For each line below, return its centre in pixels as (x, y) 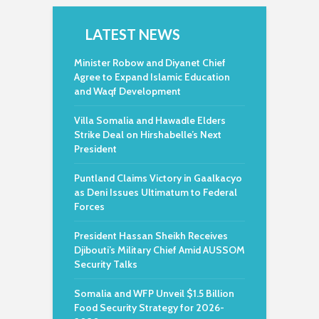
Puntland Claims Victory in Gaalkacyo (158, 178)
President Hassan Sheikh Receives (151, 236)
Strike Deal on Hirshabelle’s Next (148, 135)
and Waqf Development (127, 91)
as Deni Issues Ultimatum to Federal (156, 192)
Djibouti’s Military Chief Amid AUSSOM (159, 250)
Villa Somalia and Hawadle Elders (150, 120)
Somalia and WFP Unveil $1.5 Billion (154, 293)
